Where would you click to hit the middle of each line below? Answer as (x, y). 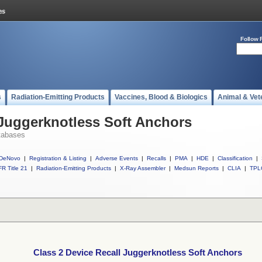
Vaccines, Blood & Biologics (161, 97)
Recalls (156, 158)
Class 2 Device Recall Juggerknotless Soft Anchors (138, 253)
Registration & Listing (58, 158)
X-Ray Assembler (143, 168)
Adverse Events (117, 158)
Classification (235, 158)
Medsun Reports (196, 168)
